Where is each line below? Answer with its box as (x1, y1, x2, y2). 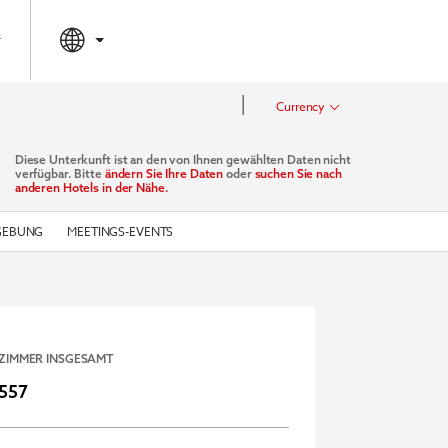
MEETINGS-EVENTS (67, 223, 174, 240)
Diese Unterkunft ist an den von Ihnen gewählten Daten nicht (14, 152, 351, 167)
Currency (276, 98, 326, 115)
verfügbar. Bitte (14, 166, 105, 181)
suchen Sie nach (254, 166, 342, 181)
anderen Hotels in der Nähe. (14, 180, 169, 195)
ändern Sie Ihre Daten (104, 166, 224, 181)
